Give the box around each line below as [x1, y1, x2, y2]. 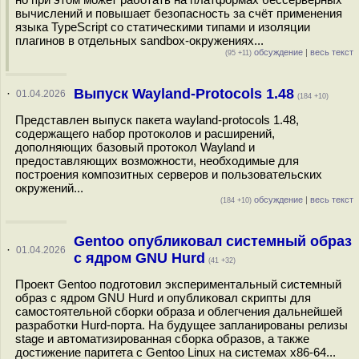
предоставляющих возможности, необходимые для [15, 154, 299, 167]
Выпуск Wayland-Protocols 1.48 [73, 86, 294, 102]
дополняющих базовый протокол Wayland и [15, 140, 255, 154]
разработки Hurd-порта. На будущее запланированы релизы [15, 318, 348, 332]
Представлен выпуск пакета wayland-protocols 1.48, [15, 113, 299, 127]
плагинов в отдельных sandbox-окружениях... [15, 34, 264, 47]
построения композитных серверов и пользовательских [15, 167, 322, 181]
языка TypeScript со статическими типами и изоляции [15, 20, 310, 34]
